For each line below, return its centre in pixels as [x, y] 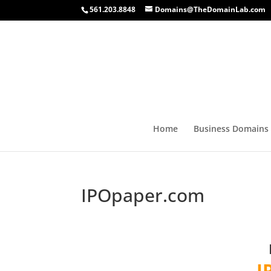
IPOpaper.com [143, 195]
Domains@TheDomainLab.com [211, 9]
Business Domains [231, 129]
